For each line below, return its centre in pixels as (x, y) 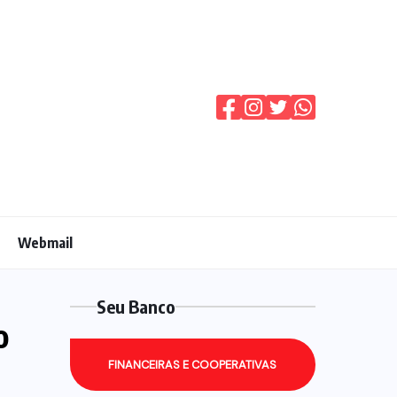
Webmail (45, 243)
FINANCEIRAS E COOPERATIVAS (193, 365)
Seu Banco (136, 306)
